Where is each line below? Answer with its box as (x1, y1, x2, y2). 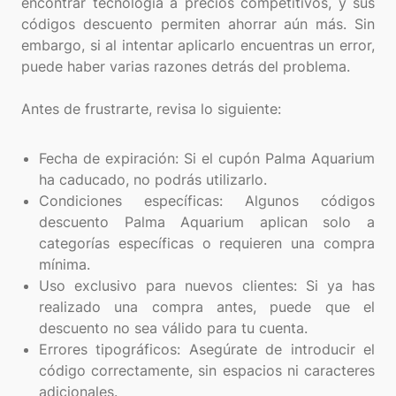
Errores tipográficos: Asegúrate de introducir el (39, 340, 375, 359)
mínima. (39, 255, 90, 274)
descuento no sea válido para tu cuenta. (39, 319, 308, 338)
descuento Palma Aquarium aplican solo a (39, 213, 375, 232)
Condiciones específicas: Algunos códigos (39, 192, 375, 210)
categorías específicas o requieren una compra (39, 234, 375, 253)
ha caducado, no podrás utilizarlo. (39, 171, 267, 189)
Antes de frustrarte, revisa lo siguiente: (21, 100, 281, 118)
